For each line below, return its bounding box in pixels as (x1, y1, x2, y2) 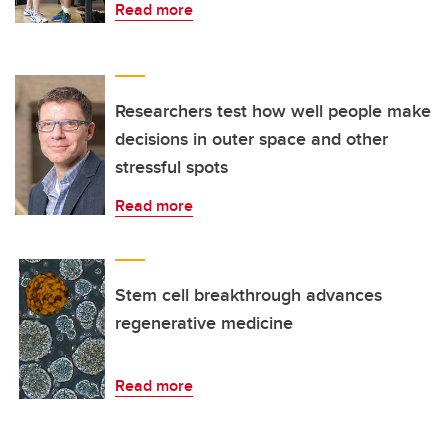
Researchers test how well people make (115, 98, 431, 125)
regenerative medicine (115, 310, 293, 337)
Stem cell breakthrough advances (115, 282, 382, 309)
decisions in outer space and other (115, 126, 388, 153)
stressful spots (115, 154, 228, 181)
